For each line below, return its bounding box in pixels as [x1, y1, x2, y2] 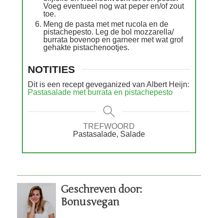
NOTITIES [28, 63, 75, 75]
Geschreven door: [61, 183, 142, 196]
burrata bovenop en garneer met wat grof [43, 35, 183, 44]
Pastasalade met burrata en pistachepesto [28, 88, 173, 97]
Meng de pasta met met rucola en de [43, 19, 168, 28]
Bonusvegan [61, 196, 119, 209]
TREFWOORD [83, 122, 135, 131]
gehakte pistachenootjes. [43, 42, 129, 52]
